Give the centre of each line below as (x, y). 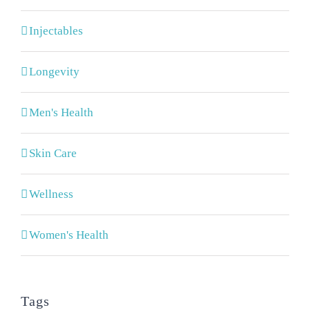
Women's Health (69, 235)
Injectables (56, 31)
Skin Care (53, 153)
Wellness (51, 194)
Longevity (54, 72)
